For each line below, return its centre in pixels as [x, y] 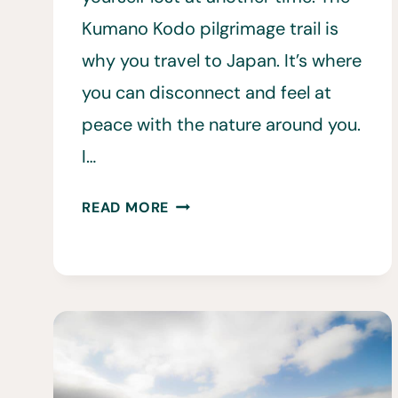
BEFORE [197, 301]
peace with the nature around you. [221, 125]
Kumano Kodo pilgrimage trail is [210, 29]
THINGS [197, 227]
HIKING [194, 326]
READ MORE [126, 208]
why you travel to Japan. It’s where [222, 61]
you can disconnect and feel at [207, 93]
